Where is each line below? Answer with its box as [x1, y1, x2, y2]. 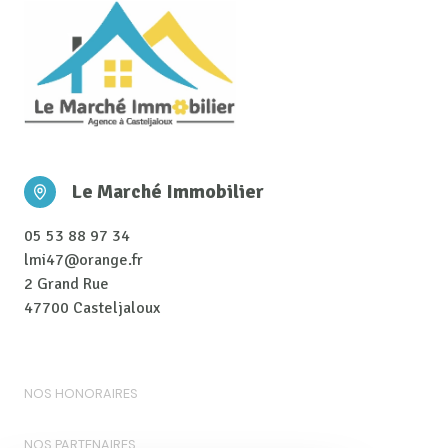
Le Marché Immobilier [72, 178, 264, 204]
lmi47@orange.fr [24, 249, 143, 270]
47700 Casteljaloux [24, 297, 160, 318]
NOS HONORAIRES [24, 384, 138, 402]
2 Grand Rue [24, 273, 109, 294]
